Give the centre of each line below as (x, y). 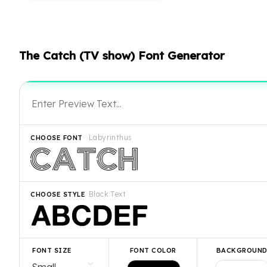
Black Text (107, 194)
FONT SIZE (52, 251)
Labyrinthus (111, 137)
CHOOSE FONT (57, 138)
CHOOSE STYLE (58, 195)
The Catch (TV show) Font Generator (122, 55)
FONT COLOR (153, 251)
